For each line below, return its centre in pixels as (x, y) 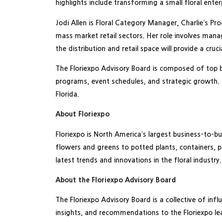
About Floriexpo (83, 114)
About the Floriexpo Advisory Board (116, 180)
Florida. (68, 94)
